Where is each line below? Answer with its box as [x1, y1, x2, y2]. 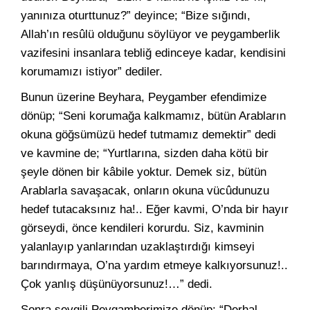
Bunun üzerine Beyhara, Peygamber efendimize [21, 91, 266, 104]
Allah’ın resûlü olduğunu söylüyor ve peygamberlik [21, 28, 280, 41]
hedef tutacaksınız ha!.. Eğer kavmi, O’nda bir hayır [21, 203, 289, 216]
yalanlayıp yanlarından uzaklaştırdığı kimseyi [21, 240, 255, 253]
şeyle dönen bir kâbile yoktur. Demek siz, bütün [21, 165, 266, 179]
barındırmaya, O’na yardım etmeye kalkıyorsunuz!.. [21, 259, 288, 272]
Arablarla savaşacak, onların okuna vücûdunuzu [21, 184, 269, 197]
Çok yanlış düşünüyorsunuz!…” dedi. [21, 277, 212, 291]
